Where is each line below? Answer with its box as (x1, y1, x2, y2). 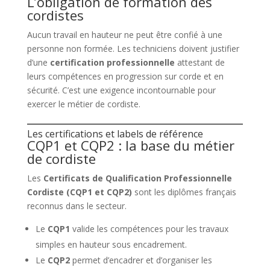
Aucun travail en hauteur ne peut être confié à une (27, 28, 222, 40)
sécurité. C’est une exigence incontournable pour (27, 84, 216, 96)
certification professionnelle (49, 56, 175, 68)
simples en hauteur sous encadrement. (35, 238, 187, 250)
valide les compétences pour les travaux (69, 222, 228, 234)
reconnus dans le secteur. (27, 199, 127, 212)
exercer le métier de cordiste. (27, 98, 140, 110)
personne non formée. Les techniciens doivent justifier (27, 42, 239, 54)
